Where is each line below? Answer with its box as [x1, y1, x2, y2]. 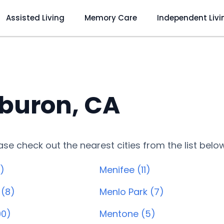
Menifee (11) [99, 163, 150, 176]
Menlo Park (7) [99, 185, 164, 198]
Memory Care [84, 12, 137, 23]
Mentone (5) [99, 207, 155, 220]
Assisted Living [5, 12, 64, 23]
